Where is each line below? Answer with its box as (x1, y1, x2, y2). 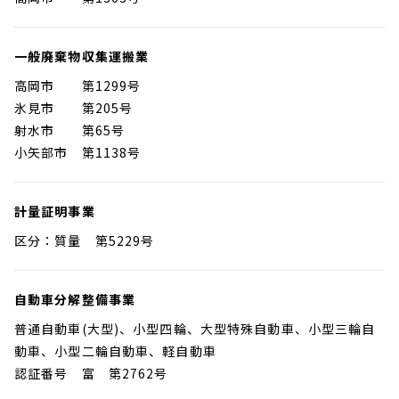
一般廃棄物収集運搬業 (14, 47, 150, 65)
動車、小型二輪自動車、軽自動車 (14, 342, 216, 360)
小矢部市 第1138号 (14, 143, 142, 161)
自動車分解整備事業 (14, 290, 136, 308)
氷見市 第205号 (14, 99, 134, 117)
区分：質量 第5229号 (14, 232, 155, 249)
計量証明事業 (14, 202, 95, 220)
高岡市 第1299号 (14, 77, 142, 94)
